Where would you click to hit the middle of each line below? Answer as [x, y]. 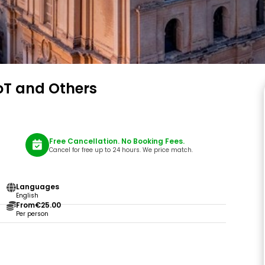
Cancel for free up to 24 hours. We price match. [121, 150]
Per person [32, 214]
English [27, 195]
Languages [37, 187]
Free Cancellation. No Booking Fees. [117, 141]
